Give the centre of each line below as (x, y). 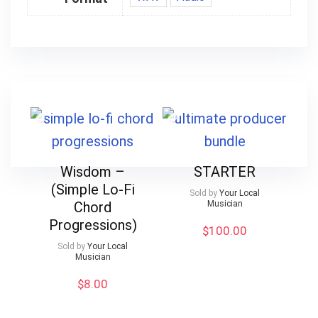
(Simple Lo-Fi (93, 190)
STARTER (225, 172)
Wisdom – (93, 172)
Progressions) (93, 225)
